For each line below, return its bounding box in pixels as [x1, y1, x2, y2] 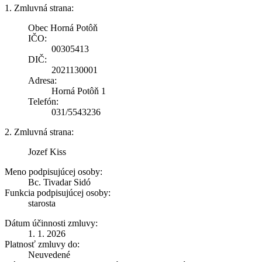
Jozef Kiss [28, 146, 66, 157]
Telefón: [28, 96, 58, 106]
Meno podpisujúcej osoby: [5, 166, 102, 177]
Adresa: [28, 75, 57, 85]
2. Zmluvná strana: [5, 126, 74, 137]
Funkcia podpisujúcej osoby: [5, 187, 111, 198]
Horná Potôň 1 [51, 85, 106, 96]
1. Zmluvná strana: [5, 2, 74, 13]
